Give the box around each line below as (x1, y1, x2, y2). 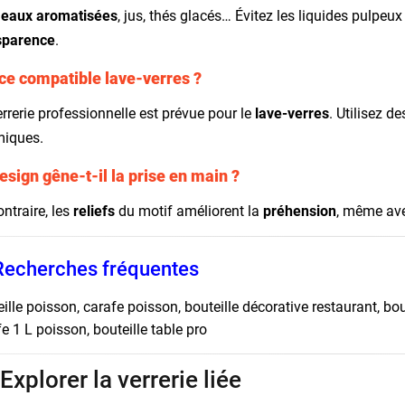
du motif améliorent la (115, 202, 264, 220)
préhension (263, 202, 337, 220)
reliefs (73, 202, 116, 220)
